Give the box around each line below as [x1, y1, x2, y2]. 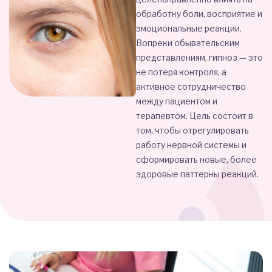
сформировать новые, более [136, 154, 257, 165]
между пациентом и [136, 96, 217, 106]
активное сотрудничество [136, 81, 246, 92]
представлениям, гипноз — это [136, 52, 263, 63]
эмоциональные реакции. [136, 23, 242, 33]
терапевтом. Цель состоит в [136, 110, 253, 121]
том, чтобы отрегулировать [136, 125, 249, 135]
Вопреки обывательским [136, 38, 240, 48]
